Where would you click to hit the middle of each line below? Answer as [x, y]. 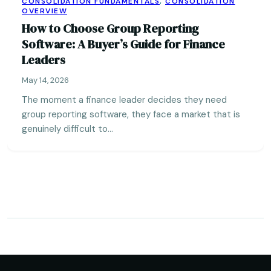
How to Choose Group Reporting [110, 28]
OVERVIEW [44, 11]
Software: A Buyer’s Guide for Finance [123, 44]
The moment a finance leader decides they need [124, 100]
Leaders [44, 60]
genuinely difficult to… [67, 129]
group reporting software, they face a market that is [131, 114]
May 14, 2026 [45, 80]
